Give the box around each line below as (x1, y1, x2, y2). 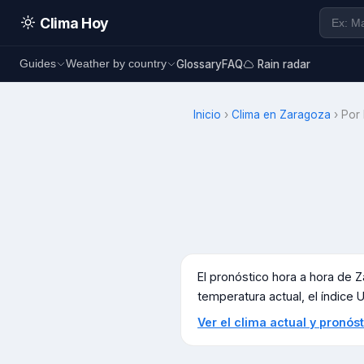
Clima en (232, 108, 279, 121)
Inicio (193, 108, 221, 121)
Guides (19, 58, 56, 70)
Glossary (176, 57, 222, 71)
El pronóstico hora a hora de (197, 270, 355, 284)
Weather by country (66, 58, 167, 70)
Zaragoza (279, 108, 331, 121)
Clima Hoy (37, 15, 110, 32)
